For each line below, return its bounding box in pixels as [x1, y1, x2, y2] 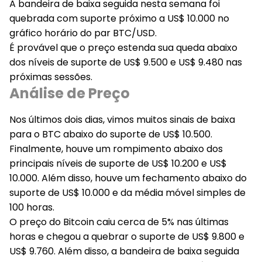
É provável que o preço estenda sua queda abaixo [9, 41, 237, 54]
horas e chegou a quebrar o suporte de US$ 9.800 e [9, 230, 244, 243]
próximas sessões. [9, 70, 92, 84]
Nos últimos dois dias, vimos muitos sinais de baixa [9, 113, 235, 126]
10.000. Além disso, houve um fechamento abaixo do [9, 171, 247, 185]
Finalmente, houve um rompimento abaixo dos [9, 142, 223, 156]
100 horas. [9, 201, 54, 214]
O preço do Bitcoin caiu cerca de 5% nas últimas [9, 215, 229, 229]
